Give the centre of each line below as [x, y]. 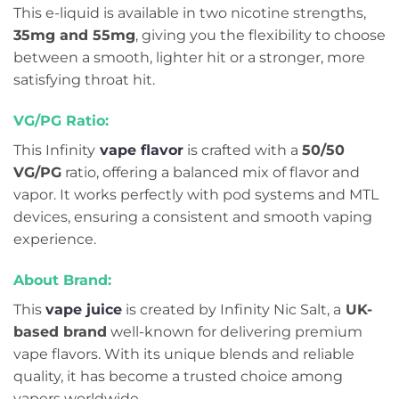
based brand [60, 331]
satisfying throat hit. [84, 80]
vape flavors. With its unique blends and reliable [184, 354]
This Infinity [54, 151]
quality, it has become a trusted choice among [178, 376]
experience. [55, 240]
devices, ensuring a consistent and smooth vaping [193, 217]
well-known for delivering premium [235, 331]
